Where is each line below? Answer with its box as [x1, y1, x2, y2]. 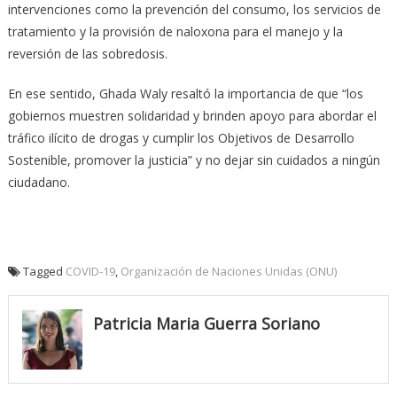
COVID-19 [65, 263, 115, 280]
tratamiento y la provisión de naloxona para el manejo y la [7, 23, 343, 41]
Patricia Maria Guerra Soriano [92, 313, 320, 335]
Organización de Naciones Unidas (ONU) [120, 263, 337, 280]
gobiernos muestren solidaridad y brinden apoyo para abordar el [7, 107, 377, 125]
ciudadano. [7, 174, 70, 191]
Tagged [22, 263, 66, 280]
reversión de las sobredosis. [7, 45, 167, 63]
